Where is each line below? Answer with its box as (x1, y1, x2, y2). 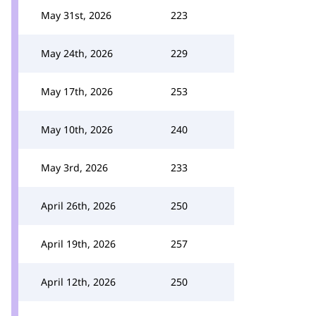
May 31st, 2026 (41, 8, 111, 22)
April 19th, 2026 (41, 237, 116, 250)
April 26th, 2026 (41, 199, 116, 212)
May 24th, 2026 (41, 47, 113, 60)
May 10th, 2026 (41, 123, 113, 136)
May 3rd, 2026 (41, 161, 108, 174)
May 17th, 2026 (41, 85, 113, 98)
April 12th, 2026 (41, 275, 116, 288)
